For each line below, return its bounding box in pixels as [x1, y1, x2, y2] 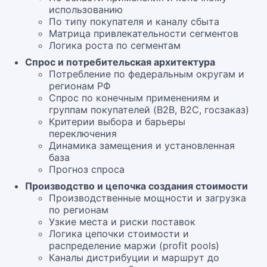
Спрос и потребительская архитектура [25, 56, 215, 68]
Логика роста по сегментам [49, 39, 181, 51]
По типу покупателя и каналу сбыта [49, 15, 219, 27]
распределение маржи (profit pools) [49, 240, 219, 252]
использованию [49, 4, 123, 15]
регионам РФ [49, 80, 111, 92]
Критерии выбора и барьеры [49, 116, 185, 128]
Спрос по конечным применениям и [49, 92, 219, 104]
